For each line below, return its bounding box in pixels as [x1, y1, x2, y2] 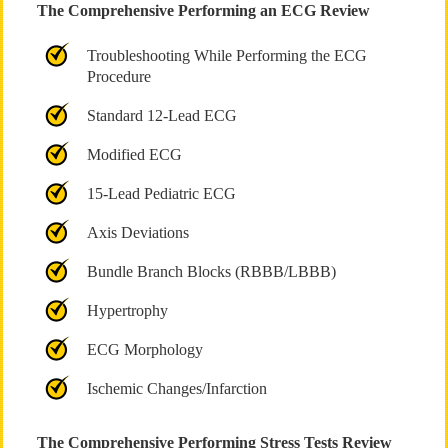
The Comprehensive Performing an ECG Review [36, 2, 370, 19]
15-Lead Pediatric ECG [86, 185, 236, 202]
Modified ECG [86, 146, 182, 163]
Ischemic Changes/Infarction [86, 380, 267, 397]
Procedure [86, 68, 151, 85]
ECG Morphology [86, 341, 203, 358]
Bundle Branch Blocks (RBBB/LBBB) [86, 263, 336, 280]
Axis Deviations [86, 224, 189, 241]
